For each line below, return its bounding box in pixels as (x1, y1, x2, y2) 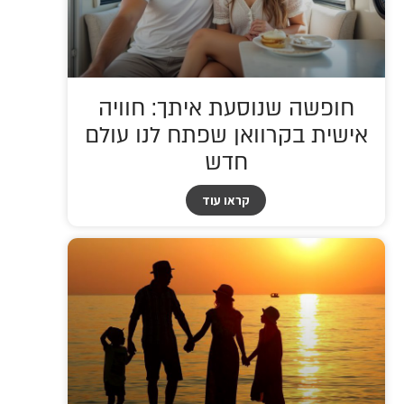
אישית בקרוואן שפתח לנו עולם (84, 120, 368, 151)
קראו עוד (202, 191, 251, 208)
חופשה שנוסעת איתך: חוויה (97, 93, 354, 124)
